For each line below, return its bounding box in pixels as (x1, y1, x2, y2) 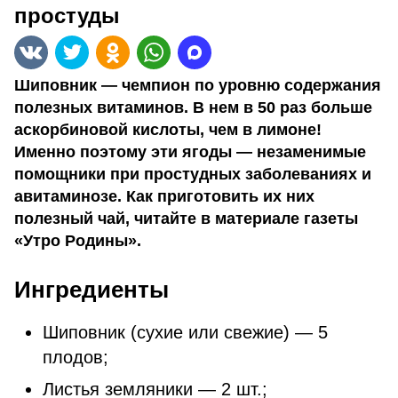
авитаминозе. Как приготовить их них (14, 187, 314, 205)
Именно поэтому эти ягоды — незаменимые (14, 143, 366, 161)
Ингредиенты (14, 276, 169, 303)
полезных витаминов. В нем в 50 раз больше (14, 99, 372, 116)
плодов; (43, 347, 108, 367)
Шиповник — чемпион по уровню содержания (14, 76, 381, 94)
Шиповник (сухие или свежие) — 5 (43, 322, 328, 342)
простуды (14, 4, 120, 28)
